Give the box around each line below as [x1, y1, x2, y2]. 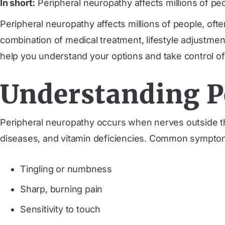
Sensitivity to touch [20, 204, 100, 214]
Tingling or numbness [20, 164, 112, 174]
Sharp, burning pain [20, 184, 103, 194]
